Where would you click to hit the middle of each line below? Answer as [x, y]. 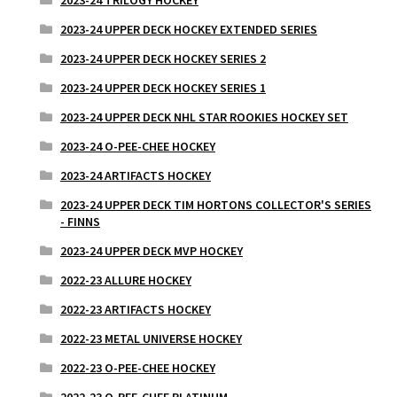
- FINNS [80, 221]
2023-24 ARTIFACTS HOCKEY [135, 175]
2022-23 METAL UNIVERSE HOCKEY [151, 338]
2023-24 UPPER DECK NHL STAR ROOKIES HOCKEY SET [204, 117]
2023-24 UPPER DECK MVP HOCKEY [151, 250]
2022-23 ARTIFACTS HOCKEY [135, 309]
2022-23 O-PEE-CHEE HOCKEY [137, 367]
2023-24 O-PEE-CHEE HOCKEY [137, 146]
